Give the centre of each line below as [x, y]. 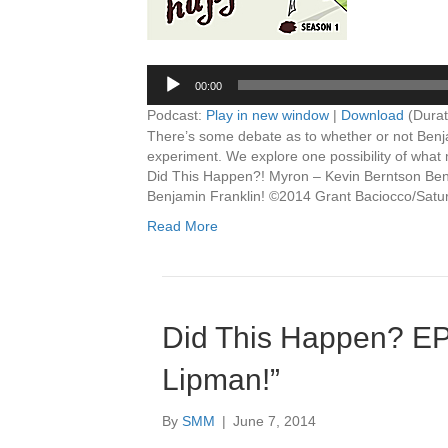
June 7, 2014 [274, 421]
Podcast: [176, 115]
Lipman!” [221, 379]
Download [372, 115]
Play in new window [267, 115]
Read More [182, 226]
